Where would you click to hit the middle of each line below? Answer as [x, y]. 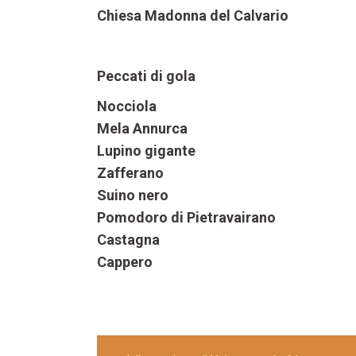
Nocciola [127, 106]
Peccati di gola [146, 76]
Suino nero [133, 195]
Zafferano [130, 173]
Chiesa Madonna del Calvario [193, 16]
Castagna [128, 240]
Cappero [125, 262]
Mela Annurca [142, 129]
